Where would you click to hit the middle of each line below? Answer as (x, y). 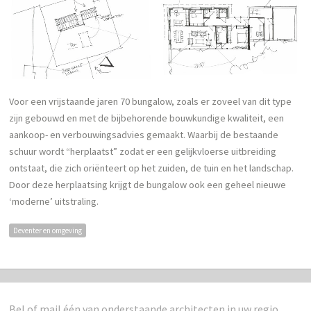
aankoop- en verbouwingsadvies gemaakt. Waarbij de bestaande (144, 134)
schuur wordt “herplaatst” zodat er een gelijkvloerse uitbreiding (143, 151)
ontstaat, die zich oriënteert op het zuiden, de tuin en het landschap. (152, 168)
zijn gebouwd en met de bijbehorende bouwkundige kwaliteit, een (147, 118)
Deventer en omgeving (48, 230)
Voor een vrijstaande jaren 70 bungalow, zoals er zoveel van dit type (151, 101)
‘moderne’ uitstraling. (54, 201)
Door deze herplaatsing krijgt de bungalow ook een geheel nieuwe (148, 184)
